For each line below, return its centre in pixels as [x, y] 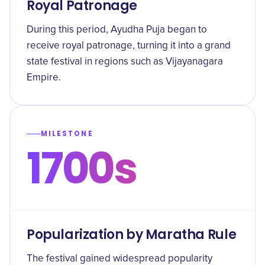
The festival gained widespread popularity [119, 259]
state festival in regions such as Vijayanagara [125, 62]
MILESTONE [67, 134]
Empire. [44, 78]
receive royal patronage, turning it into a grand [129, 46]
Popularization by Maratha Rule [132, 235]
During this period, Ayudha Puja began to [117, 30]
